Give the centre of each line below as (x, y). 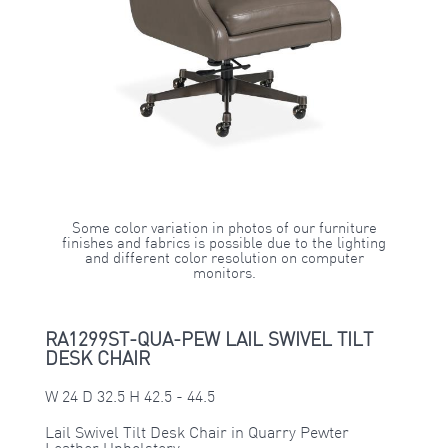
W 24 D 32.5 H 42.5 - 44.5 (129, 397)
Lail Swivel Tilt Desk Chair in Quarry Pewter (196, 433)
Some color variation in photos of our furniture (224, 229)
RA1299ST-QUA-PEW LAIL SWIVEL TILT (208, 341)
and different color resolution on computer (224, 259)
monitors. (224, 274)
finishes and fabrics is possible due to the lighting (224, 244)
